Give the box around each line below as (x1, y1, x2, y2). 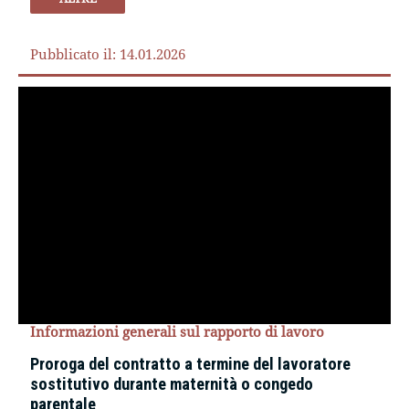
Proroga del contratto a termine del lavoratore (30, 354, 351, 374)
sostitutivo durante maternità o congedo (30, 374, 314, 394)
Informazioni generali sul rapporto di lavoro (30, 323, 325, 341)
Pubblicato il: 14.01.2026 (30, 46, 186, 63)
